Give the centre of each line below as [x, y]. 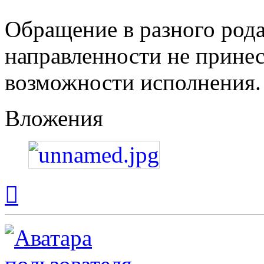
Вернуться [39, 182]
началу [31, 203]
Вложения [54, 118]
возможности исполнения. [133, 82]
